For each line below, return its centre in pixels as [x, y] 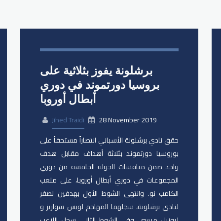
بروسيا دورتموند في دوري [100, 85]
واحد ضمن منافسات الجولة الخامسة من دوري [110, 167]
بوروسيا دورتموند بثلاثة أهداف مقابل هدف [110, 154]
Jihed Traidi [68, 120]
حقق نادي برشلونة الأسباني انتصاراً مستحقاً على [110, 140]
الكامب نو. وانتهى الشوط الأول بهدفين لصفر [110, 194]
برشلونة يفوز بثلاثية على [96, 70]
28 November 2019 [127, 120]
